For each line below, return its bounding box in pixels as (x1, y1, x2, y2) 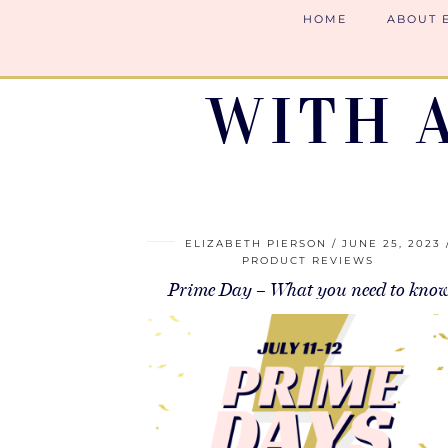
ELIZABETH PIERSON (184, 237, 327, 250)
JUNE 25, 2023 (341, 237, 441, 250)
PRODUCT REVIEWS (241, 254, 374, 267)
